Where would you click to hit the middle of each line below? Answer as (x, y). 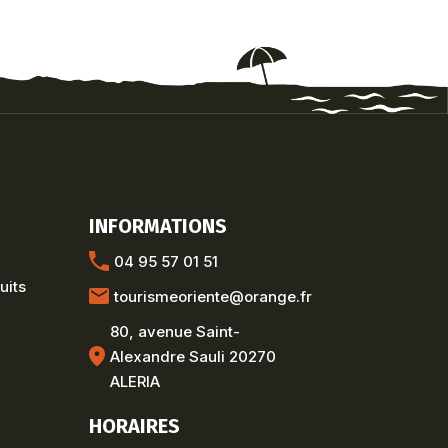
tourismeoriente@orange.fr (213, 296)
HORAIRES (135, 425)
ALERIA (135, 381)
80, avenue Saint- (175, 331)
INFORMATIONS (158, 225)
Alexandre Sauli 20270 (193, 356)
